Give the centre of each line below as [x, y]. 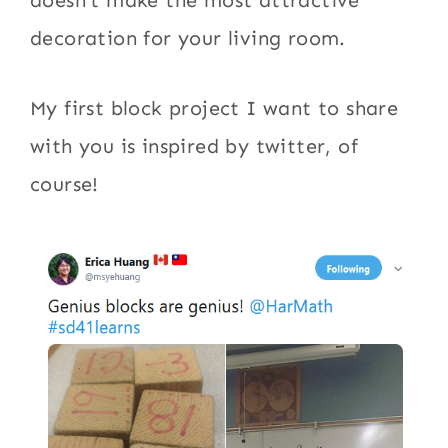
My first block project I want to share [214, 107]
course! [64, 183]
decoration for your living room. [188, 37]
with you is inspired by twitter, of [194, 145]
